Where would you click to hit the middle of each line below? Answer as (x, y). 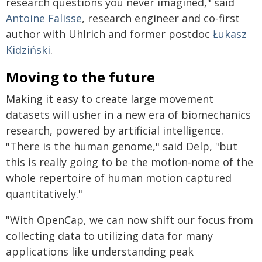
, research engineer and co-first (161, 18)
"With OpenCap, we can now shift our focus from (130, 220)
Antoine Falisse (44, 18)
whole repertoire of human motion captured (119, 178)
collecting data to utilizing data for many (109, 236)
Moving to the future (80, 77)
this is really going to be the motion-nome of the (130, 162)
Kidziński (28, 50)
